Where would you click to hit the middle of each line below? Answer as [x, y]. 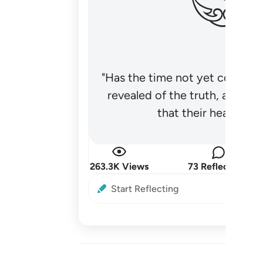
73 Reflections [219, 166]
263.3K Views [119, 166]
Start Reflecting [145, 189]
